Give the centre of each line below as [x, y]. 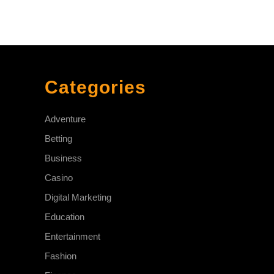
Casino [59, 177]
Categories [95, 87]
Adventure [65, 119]
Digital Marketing [78, 197]
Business [63, 158]
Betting [58, 138]
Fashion [61, 256]
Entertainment [72, 236]
